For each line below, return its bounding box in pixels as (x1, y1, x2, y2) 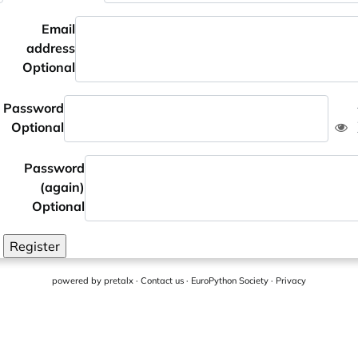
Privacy (276, 275, 306, 286)
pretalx (104, 275, 133, 286)
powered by (52, 275, 104, 286)
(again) (39, 179, 85, 195)
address (26, 40, 75, 56)
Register (10, 238, 60, 254)
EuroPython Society (191, 275, 268, 286)
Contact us (141, 275, 184, 286)
